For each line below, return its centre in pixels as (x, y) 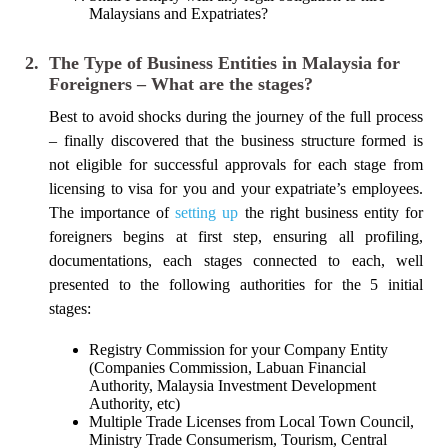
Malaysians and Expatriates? (178, 13)
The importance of (112, 212)
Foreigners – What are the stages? (181, 84)
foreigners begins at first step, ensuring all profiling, (236, 236)
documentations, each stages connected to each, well (236, 260)
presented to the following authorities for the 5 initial (236, 284)
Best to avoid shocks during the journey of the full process (236, 116)
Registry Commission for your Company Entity (238, 349)
